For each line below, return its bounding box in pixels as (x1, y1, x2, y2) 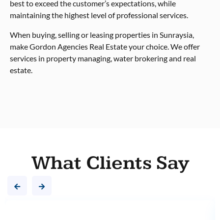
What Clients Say (31, 151, 189, 175)
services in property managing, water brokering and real (10, 54, 196, 63)
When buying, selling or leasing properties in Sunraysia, (10, 30, 194, 40)
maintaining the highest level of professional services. (10, 10, 188, 20)
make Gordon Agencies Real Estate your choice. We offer (10, 42, 200, 52)
